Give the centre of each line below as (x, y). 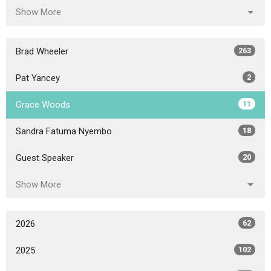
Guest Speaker (45, 158)
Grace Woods (43, 105)
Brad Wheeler (42, 52)
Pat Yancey (38, 78)
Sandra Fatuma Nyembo (64, 132)
